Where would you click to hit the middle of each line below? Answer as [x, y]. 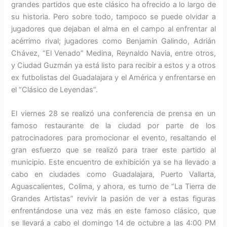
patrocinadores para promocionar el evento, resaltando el [113, 138]
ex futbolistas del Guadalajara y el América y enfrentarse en [113, 77]
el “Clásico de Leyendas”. [55, 89]
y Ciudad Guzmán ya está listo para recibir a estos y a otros [113, 65]
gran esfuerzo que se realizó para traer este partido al [113, 150]
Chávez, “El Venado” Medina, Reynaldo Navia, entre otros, [113, 53]
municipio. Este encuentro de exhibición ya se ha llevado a [113, 162]
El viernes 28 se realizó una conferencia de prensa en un [113, 113]
